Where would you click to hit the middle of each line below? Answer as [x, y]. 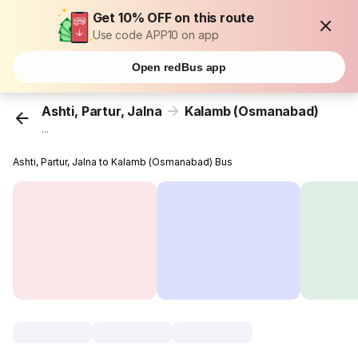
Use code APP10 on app [155, 35]
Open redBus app [179, 67]
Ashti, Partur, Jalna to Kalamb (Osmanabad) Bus [123, 162]
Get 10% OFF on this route [173, 18]
